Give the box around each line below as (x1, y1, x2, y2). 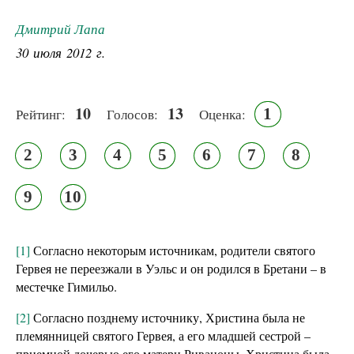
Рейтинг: (16, 104, 66, 123)
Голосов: (107, 104, 158, 123)
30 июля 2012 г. (16, 43, 105, 62)
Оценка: (199, 104, 246, 123)
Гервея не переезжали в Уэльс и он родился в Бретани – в (16, 260, 326, 277)
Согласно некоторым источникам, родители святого (30, 242, 315, 258)
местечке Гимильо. (16, 278, 117, 295)
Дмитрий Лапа (16, 19, 105, 38)
